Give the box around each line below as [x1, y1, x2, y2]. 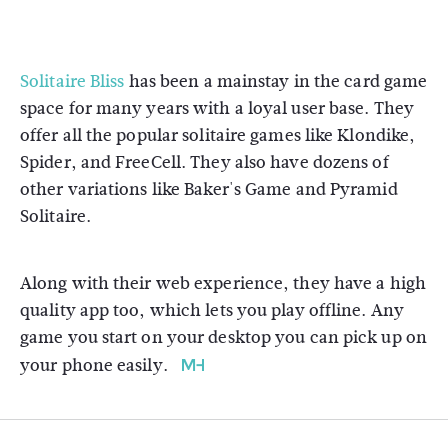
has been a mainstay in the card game [124, 69, 428, 94]
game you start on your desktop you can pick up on [20, 325, 427, 350]
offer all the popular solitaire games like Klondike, [20, 123, 416, 148]
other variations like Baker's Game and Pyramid [20, 177, 398, 202]
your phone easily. [20, 353, 172, 378]
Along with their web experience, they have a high [20, 271, 426, 296]
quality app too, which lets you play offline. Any [20, 298, 404, 323]
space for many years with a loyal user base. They [20, 96, 414, 121]
